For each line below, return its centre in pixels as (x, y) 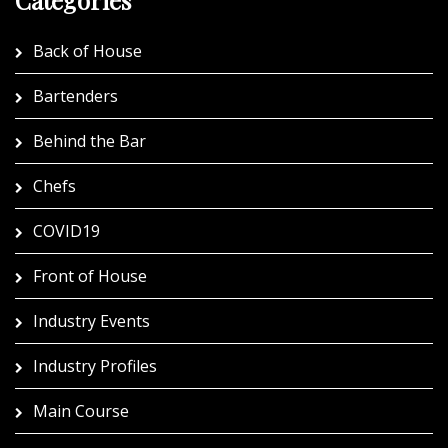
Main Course (81, 410)
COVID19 (66, 230)
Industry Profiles (95, 365)
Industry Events (91, 320)
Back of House (87, 50)
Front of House (90, 275)
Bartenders (75, 95)
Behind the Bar (89, 140)
